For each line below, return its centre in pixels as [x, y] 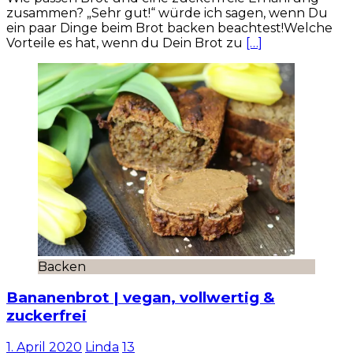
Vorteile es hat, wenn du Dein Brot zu [126, 43]
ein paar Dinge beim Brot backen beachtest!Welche [169, 28]
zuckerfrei [46, 316]
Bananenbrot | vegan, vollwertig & [141, 298]
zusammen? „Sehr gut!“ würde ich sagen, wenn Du [167, 13]
